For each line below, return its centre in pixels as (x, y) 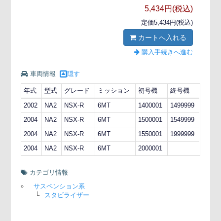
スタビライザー (67, 195)
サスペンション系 (59, 186)
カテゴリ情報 (48, 172)
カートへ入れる (161, 37)
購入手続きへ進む (166, 52)
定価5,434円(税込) (167, 22)
